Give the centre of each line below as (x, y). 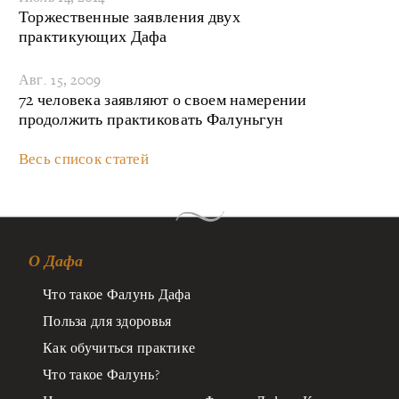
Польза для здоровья (107, 320)
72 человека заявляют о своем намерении (163, 99)
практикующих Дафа (93, 37)
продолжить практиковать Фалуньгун (151, 118)
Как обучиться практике (119, 347)
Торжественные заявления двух (129, 17)
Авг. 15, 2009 (60, 79)
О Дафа (56, 261)
